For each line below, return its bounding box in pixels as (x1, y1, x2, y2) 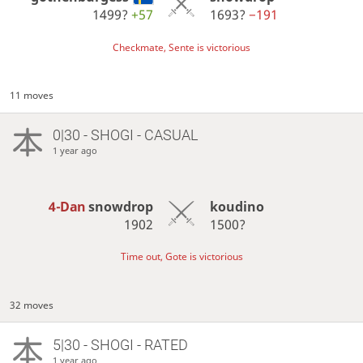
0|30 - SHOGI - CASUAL (52, 126, 198, 144)
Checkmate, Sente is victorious (113, 40, 250, 54)
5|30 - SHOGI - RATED (52, 335, 188, 353)
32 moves (10, 297, 54, 312)
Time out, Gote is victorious (120, 249, 243, 263)
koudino (209, 197, 264, 216)
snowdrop (88, 197, 154, 216)
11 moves (10, 88, 54, 103)
